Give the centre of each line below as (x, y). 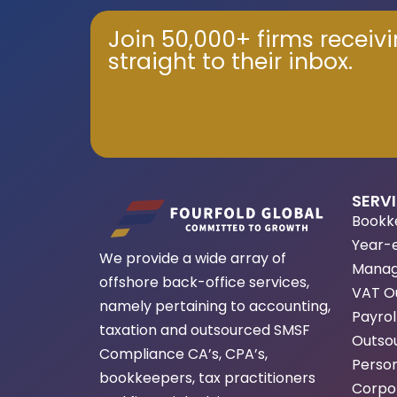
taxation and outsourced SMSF (205, 330)
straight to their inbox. (230, 62)
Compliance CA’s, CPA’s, (183, 354)
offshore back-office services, (204, 282)
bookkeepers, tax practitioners (207, 378)
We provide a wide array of (193, 258)
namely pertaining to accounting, (215, 306)
